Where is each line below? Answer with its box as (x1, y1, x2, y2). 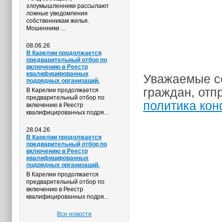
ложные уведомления (26, 10, 88, 17)
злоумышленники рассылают (26, 2, 109, 9)
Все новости (57, 211, 92, 218)
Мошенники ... (26, 25, 65, 32)
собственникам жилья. (26, 17, 89, 24)
